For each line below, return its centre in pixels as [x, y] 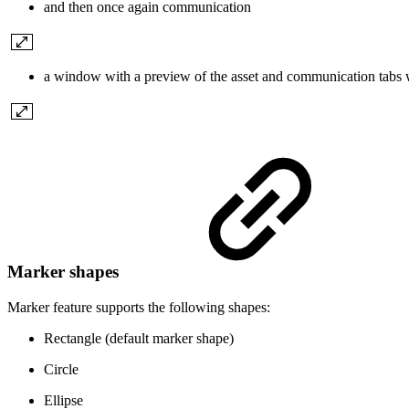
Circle [61, 369]
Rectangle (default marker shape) [139, 338]
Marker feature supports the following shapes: [139, 307]
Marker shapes [65, 271]
